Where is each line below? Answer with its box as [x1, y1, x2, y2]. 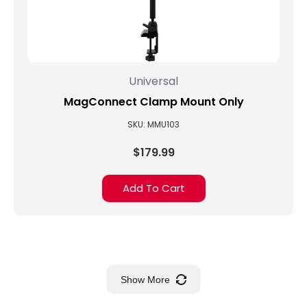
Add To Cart [122, 181, 185, 195]
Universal [129, 73, 178, 89]
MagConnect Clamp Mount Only [63, 94, 244, 110]
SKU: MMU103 [127, 119, 180, 130]
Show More [120, 274, 170, 286]
